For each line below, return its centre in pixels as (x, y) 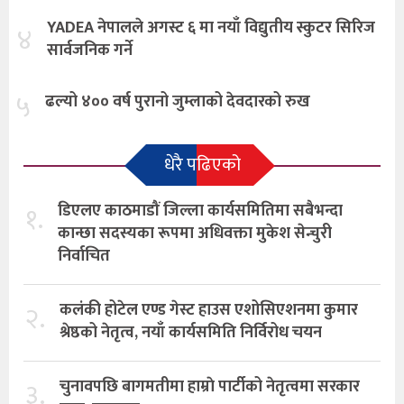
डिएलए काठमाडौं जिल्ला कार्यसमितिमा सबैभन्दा (200, 211)
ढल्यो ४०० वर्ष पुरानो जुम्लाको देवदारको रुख (178, 101)
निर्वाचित (84, 256)
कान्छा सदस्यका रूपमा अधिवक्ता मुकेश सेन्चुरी (195, 233)
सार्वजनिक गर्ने (90, 50)
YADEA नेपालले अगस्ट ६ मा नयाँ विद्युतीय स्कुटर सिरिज (211, 28)
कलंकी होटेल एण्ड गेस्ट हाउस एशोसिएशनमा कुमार (209, 310)
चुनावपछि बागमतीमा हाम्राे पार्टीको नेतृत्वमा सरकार (210, 386)
